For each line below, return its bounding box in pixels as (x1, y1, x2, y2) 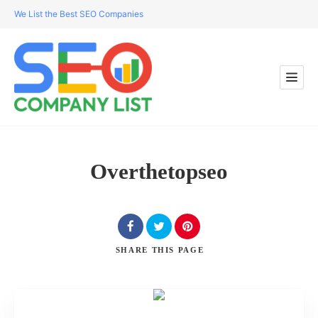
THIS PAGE (151, 246, 204, 254)
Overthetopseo (90, 159, 228, 184)
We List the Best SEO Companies (14, 9, 143, 19)
